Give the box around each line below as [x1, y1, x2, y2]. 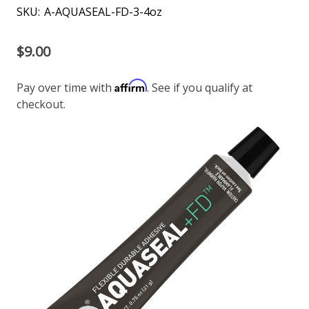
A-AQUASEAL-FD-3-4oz [44, 3, 162, 19]
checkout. [17, 96, 66, 112]
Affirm [114, 78, 147, 92]
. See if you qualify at [147, 79, 252, 95]
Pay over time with [17, 79, 114, 95]
